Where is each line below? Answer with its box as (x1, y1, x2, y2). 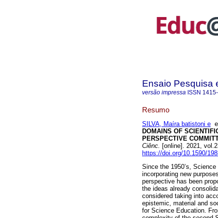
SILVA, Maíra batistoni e (142, 120, 211, 128)
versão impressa (142, 89, 186, 96)
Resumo (142, 105, 169, 114)
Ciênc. (142, 142, 160, 150)
